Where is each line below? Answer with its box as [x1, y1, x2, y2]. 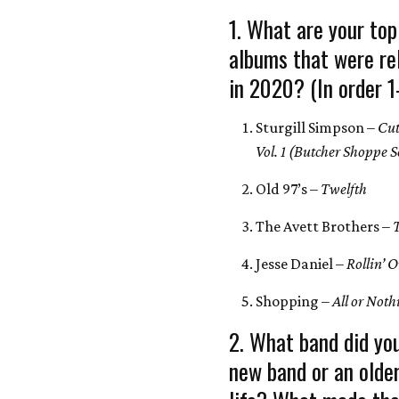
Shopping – [256, 292, 333, 310]
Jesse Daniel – [256, 255, 347, 273]
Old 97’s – [256, 180, 322, 198]
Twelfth [321, 180, 379, 198]
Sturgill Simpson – [256, 118, 379, 136]
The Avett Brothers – [256, 217, 394, 235]
